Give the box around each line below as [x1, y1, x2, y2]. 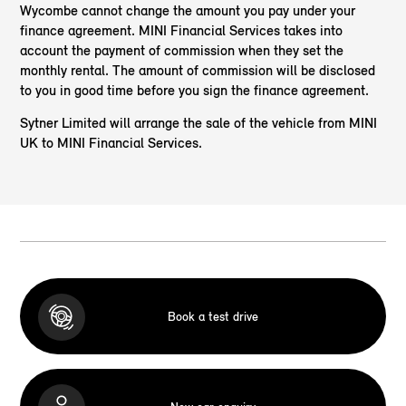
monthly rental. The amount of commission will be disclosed [20, 62, 376, 80]
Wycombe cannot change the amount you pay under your [20, 2, 356, 20]
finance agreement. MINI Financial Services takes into [20, 22, 343, 40]
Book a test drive [168, 308, 258, 324]
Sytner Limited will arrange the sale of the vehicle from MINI [20, 114, 378, 132]
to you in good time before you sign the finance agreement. [20, 82, 370, 100]
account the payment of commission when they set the [20, 42, 344, 60]
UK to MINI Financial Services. [20, 134, 203, 152]
